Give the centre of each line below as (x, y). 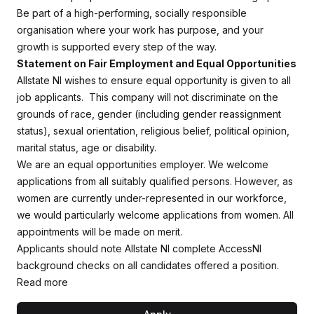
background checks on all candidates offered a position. (148, 265)
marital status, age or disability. (87, 148)
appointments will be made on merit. (100, 232)
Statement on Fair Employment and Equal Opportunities (157, 63)
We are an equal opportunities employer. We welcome (143, 164)
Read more (42, 282)
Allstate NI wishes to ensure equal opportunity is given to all (154, 80)
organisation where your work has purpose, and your (140, 30)
